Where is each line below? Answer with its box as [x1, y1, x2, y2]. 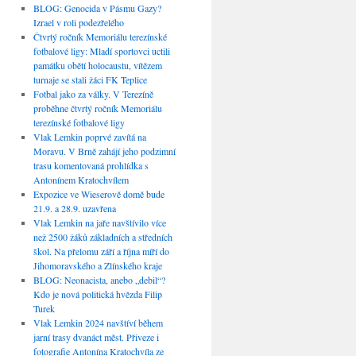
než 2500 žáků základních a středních [33, 230, 172, 244]
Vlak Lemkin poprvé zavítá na [33, 130, 146, 144]
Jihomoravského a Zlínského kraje [33, 259, 162, 273]
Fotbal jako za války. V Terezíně [33, 87, 153, 101]
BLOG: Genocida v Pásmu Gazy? [33, 2, 161, 15]
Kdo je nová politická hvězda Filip [33, 288, 162, 301]
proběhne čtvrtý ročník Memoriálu [33, 102, 162, 115]
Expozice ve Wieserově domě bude [33, 188, 164, 201]
